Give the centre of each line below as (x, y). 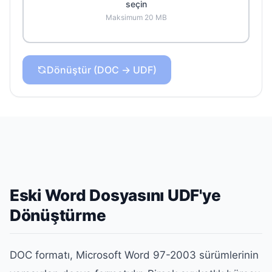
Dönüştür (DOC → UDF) (102, 70)
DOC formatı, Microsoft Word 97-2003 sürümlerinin (134, 255)
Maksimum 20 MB (136, 17)
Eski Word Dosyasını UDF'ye (115, 195)
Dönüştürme (58, 215)
